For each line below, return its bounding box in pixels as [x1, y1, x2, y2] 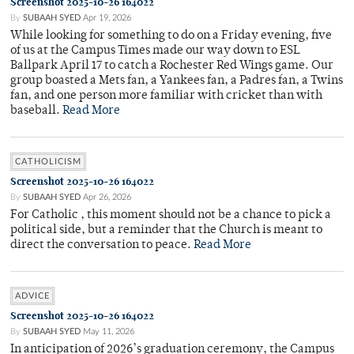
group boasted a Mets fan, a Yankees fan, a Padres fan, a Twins [10, 75, 343, 88]
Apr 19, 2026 [83, 13, 131, 23]
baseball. [10, 105, 62, 118]
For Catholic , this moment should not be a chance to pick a [10, 209, 331, 222]
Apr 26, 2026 [83, 193, 131, 202]
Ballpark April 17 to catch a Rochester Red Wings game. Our [10, 60, 333, 73]
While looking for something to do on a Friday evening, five [10, 30, 332, 43]
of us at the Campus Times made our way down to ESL [10, 45, 300, 58]
